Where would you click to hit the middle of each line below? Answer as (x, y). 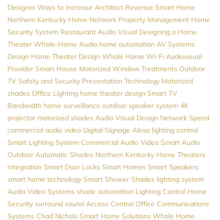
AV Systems (176, 44)
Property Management (154, 19)
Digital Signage (107, 130)
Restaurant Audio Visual (99, 32)
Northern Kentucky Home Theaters (150, 154)
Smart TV (162, 93)
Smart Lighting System (43, 142)
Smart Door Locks (72, 167)
